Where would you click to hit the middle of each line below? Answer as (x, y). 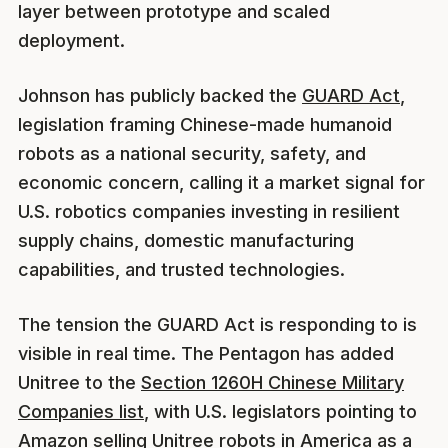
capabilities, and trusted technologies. (181, 269)
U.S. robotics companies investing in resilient (209, 211)
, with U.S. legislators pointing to (280, 411)
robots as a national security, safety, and (192, 153)
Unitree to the (79, 382)
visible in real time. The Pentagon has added (206, 353)
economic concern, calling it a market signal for (221, 182)
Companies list (81, 411)
